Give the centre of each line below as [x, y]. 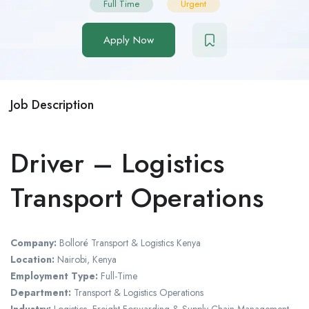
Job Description [52, 105]
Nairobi [72, 260]
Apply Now [129, 40]
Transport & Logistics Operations [137, 293]
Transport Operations [137, 198]
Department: [41, 293]
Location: [32, 260]
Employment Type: [54, 276]
